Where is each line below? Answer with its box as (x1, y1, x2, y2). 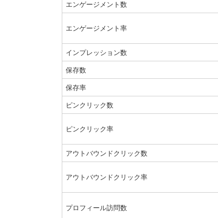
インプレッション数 (65, 47, 127, 57)
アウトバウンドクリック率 (65, 172, 147, 182)
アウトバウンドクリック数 (65, 148, 147, 158)
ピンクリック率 (65, 124, 113, 134)
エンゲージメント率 (65, 23, 127, 33)
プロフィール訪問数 (65, 202, 127, 213)
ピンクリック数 (65, 100, 113, 110)
